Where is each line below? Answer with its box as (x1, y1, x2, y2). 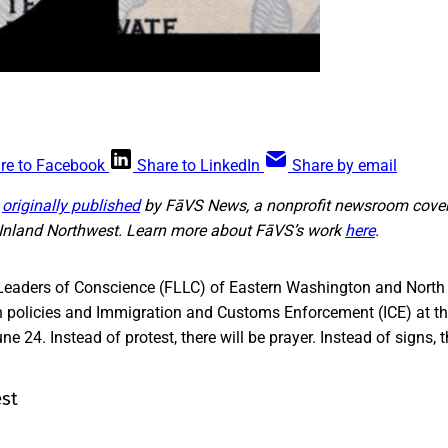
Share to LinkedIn (137, 155, 260, 175)
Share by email (292, 155, 397, 175)
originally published (2, 195, 140, 215)
